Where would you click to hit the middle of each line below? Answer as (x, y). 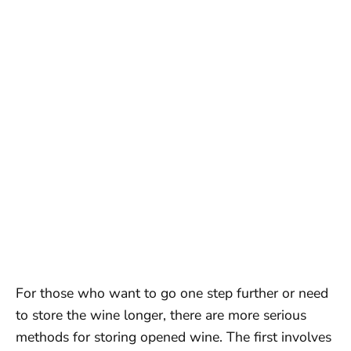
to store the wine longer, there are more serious (161, 315)
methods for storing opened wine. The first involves (174, 337)
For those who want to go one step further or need (172, 293)
